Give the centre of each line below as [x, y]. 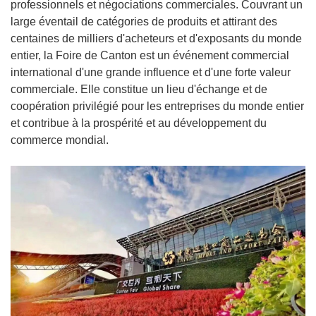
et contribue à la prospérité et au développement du [139, 123]
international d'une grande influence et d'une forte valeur [151, 72]
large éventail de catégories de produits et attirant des [144, 22]
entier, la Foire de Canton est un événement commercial [150, 55]
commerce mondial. [60, 140]
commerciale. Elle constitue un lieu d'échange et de [139, 89]
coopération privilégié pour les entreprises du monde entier [157, 106]
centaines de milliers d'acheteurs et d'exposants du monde [156, 38]
